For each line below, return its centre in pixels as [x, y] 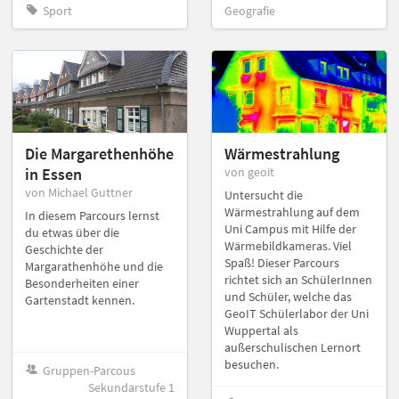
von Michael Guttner [79, 192]
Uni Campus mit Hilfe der [290, 228]
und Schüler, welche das [288, 296]
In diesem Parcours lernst [92, 215]
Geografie [250, 10]
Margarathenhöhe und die [94, 266]
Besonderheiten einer [82, 283]
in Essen [53, 174]
